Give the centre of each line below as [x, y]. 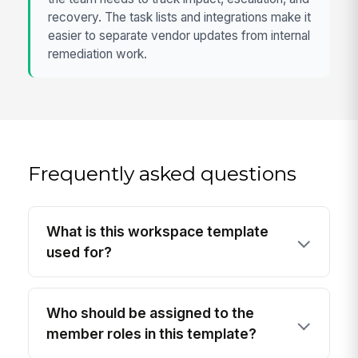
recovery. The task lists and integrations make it [180, 18]
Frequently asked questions [163, 173]
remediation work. [98, 54]
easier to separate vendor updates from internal [179, 36]
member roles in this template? [152, 333]
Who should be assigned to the [151, 312]
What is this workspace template [158, 231]
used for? [80, 252]
